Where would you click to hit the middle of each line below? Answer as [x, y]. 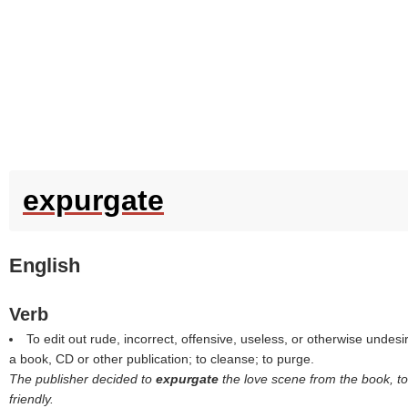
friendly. [31, 399]
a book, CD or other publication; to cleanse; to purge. [162, 359]
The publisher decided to [82, 379]
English [45, 265]
